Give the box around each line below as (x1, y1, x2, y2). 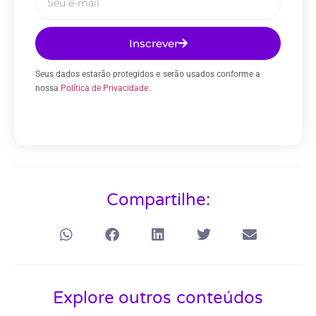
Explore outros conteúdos (53, 288, 263, 309)
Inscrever (128, 37, 178, 51)
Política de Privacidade (61, 83, 149, 94)
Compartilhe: (106, 190, 210, 211)
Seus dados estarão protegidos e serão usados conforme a (35, 69, 260, 80)
